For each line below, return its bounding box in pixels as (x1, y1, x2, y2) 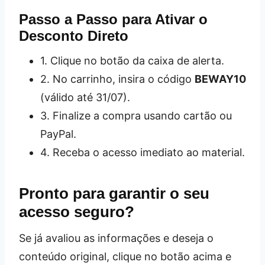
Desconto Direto (19, 28, 128, 44)
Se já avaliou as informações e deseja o (19, 232, 214, 245)
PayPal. (40, 128, 76, 141)
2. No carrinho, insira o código (40, 73, 195, 86)
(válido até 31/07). (40, 91, 130, 104)
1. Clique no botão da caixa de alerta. (40, 54, 224, 67)
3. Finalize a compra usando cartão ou (40, 109, 232, 122)
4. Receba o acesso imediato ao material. (40, 146, 245, 159)
